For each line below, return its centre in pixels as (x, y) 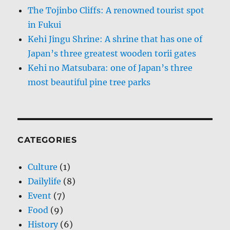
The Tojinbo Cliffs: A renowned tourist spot (116, 11)
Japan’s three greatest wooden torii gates (112, 54)
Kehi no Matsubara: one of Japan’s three (110, 68)
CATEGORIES (47, 140)
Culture (43, 167)
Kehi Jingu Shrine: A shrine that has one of (115, 39)
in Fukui (45, 25)
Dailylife (45, 181)
